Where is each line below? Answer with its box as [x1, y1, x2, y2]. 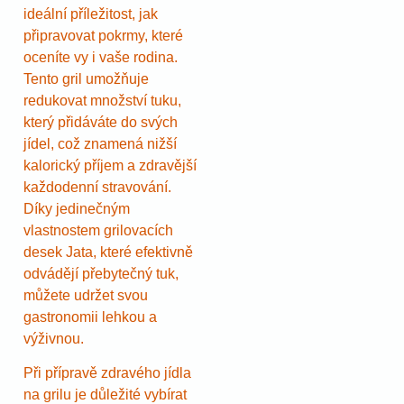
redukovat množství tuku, [23, 92, 181, 108]
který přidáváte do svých [23, 114, 178, 130]
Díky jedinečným [23, 200, 130, 216]
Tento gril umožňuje [23, 70, 149, 87]
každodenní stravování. [23, 179, 171, 195]
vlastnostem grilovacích [23, 222, 173, 238]
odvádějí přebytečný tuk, [23, 265, 179, 281]
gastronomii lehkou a [23, 308, 157, 325]
